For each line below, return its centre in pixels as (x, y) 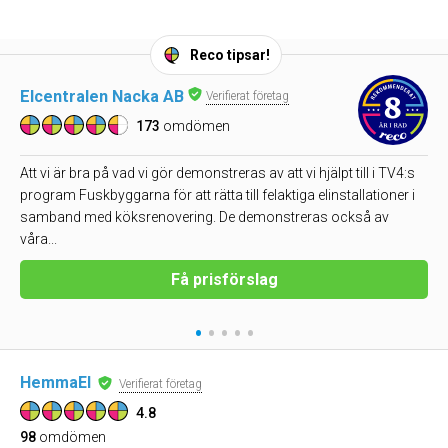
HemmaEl (55, 382)
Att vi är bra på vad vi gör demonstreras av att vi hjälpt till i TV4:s (217, 173)
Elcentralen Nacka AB (102, 96)
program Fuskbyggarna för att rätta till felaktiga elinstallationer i (217, 195)
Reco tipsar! (230, 55)
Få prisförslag (224, 279)
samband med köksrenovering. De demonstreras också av (204, 217)
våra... (38, 239)
